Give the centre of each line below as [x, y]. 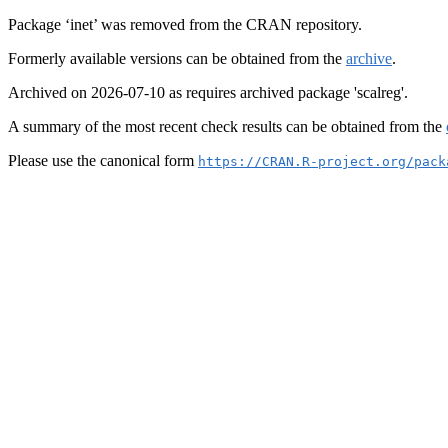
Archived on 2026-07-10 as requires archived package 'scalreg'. [208, 92]
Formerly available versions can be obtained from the [177, 58]
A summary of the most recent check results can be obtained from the [227, 126]
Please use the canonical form [103, 160]
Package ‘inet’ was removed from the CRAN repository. [185, 24]
